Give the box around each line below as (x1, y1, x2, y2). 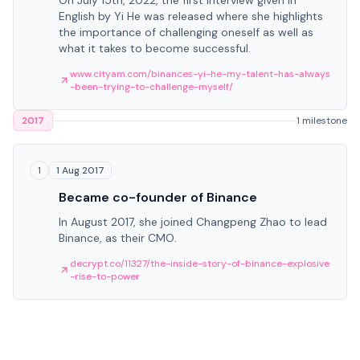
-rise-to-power (70, 270, 140, 283)
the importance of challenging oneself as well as (59, 25, 313, 39)
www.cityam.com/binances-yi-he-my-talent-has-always (70, 67, 330, 80)
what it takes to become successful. (59, 41, 251, 55)
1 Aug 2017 (56, 164, 104, 177)
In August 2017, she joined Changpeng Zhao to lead (59, 215, 327, 229)
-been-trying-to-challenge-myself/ (70, 80, 233, 93)
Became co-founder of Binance (59, 189, 257, 206)
